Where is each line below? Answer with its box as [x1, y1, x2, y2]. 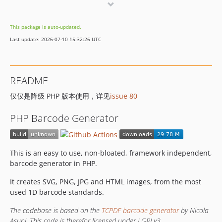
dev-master [12, 27, 50, 37]
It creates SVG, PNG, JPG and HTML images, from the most [10, 176, 201, 186]
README [10, 74, 48, 87]
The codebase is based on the [10, 205, 102, 215]
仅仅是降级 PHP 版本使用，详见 [10, 91, 110, 101]
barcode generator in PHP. [10, 158, 97, 168]
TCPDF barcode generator [102, 205, 179, 215]
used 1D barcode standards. [10, 187, 104, 197]
